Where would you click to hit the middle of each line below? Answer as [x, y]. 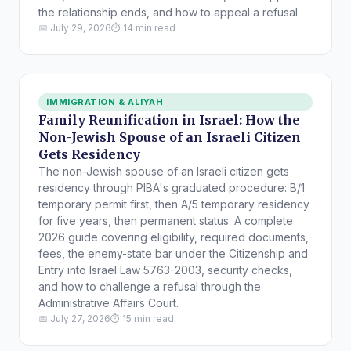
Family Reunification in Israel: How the [169, 119]
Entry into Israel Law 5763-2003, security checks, [165, 270]
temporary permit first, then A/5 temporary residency [174, 204]
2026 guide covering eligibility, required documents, [174, 237]
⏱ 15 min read [142, 318]
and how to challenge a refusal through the [150, 286]
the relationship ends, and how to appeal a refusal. [169, 12]
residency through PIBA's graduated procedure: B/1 [172, 187]
